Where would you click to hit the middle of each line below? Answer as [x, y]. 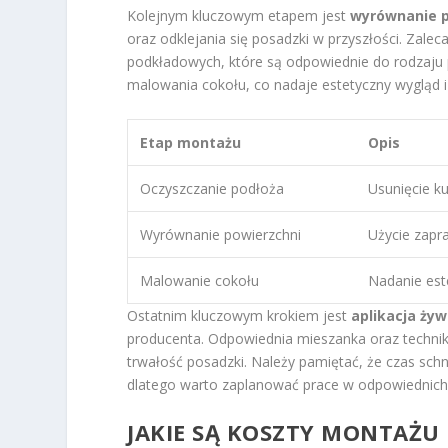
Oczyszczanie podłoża [212, 188]
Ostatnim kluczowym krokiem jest [239, 315]
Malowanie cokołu [200, 280]
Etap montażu [191, 142]
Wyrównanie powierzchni [221, 234]
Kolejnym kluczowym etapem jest [239, 16]
